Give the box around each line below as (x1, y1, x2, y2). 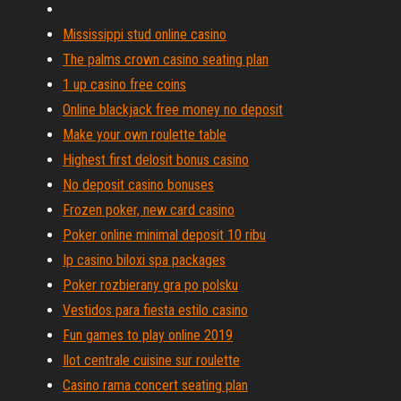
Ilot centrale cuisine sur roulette (63, 352, 240, 369)
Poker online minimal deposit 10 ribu (63, 226, 266, 243)
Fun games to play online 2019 (63, 327, 233, 344)
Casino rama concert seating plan (63, 377, 248, 394)
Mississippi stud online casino (63, 26, 226, 43)
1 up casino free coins (63, 76, 186, 93)
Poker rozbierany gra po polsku (63, 277, 238, 294)
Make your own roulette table (63, 126, 226, 143)
